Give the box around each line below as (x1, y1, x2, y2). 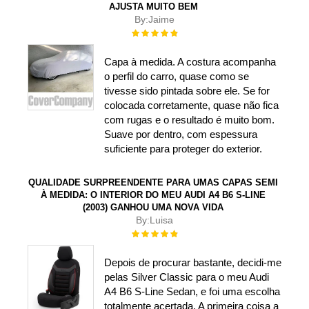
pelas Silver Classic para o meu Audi (103, 271, 269, 283)
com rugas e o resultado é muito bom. (103, 114, 275, 126)
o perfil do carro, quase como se (103, 70, 249, 83)
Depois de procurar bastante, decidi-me (103, 257, 281, 269)
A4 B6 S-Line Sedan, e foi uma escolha (103, 286, 280, 298)
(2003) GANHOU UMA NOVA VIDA (83, 202, 223, 213)
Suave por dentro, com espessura (103, 128, 257, 141)
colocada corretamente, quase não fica (103, 99, 279, 112)
